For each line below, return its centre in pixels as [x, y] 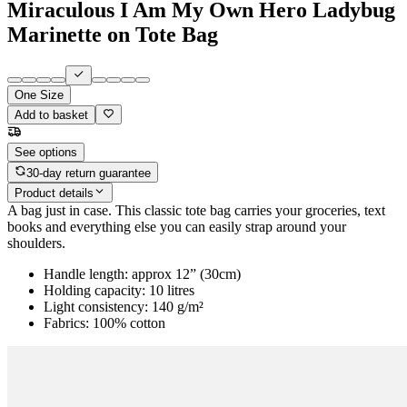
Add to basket [51, 115]
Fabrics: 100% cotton [104, 323]
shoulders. [36, 243]
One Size [39, 95]
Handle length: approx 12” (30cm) [142, 274]
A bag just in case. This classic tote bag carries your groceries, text [196, 211]
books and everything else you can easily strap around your [177, 227]
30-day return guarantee [89, 173]
